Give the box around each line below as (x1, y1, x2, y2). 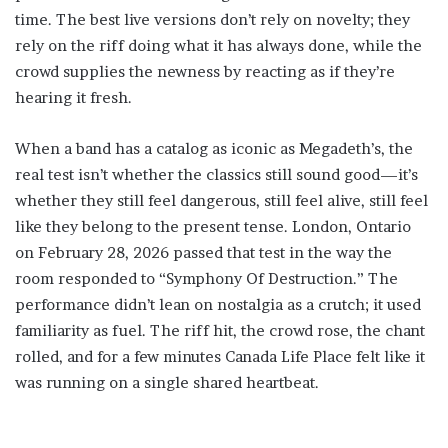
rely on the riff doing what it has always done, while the (15, 36, 422, 56)
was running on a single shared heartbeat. (15, 373, 319, 393)
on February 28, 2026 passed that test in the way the (15, 243, 392, 263)
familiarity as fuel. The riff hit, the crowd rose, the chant (15, 321, 425, 341)
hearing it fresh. (15, 88, 132, 108)
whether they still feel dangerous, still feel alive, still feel (15, 191, 428, 211)
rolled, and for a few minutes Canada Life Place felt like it (15, 347, 425, 367)
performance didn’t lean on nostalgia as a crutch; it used (15, 295, 421, 315)
